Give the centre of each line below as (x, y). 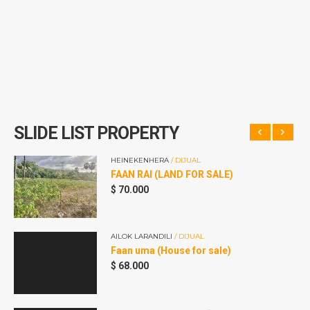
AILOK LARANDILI (143, 236)
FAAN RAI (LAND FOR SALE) (172, 174)
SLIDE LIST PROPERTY (96, 133)
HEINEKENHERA (141, 160)
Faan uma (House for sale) (171, 250)
